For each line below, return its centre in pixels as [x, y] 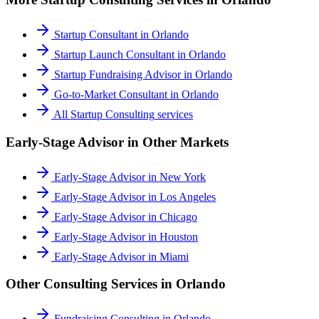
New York [183, 177]
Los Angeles [188, 197]
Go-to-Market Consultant [111, 95]
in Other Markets [176, 142]
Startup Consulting [113, 115]
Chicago [178, 216]
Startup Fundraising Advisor [117, 75]
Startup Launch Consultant [114, 55]
